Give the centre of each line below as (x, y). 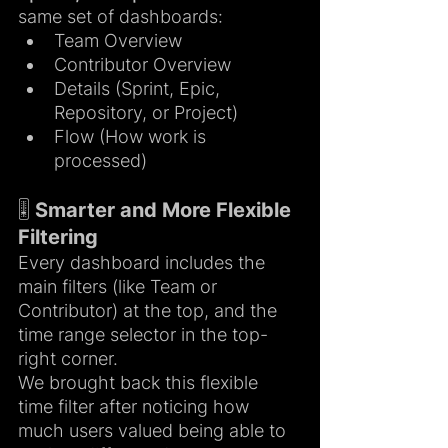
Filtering (58, 237)
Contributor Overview (142, 65)
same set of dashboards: (120, 17)
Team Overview (118, 41)
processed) (100, 161)
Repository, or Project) (146, 113)
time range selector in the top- (143, 335)
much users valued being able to (154, 431)
